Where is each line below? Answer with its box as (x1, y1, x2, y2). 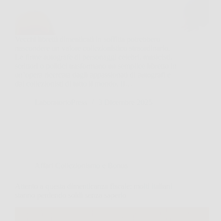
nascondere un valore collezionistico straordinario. (15, 43, 170, 52)
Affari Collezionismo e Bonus (35, 161, 128, 170)
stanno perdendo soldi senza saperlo (15, 190, 126, 199)
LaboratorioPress (35, 98, 87, 107)
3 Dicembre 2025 (98, 98, 152, 107)
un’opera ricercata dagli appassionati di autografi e (15, 70, 171, 79)
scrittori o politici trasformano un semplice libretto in (15, 61, 177, 70)
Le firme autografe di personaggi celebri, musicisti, (15, 52, 172, 61)
